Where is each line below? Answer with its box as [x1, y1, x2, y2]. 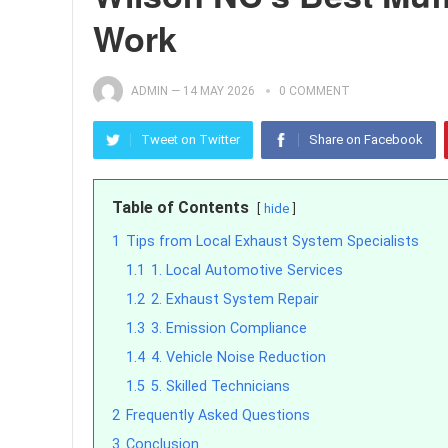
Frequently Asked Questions [126, 407, 310, 424]
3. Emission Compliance [151, 320, 307, 337]
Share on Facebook [309, 132, 423, 147]
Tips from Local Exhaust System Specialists [126, 233, 419, 250]
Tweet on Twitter [141, 132, 240, 147]
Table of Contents [112, 198, 249, 217]
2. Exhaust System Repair [151, 291, 319, 308]
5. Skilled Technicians [151, 378, 290, 395]
